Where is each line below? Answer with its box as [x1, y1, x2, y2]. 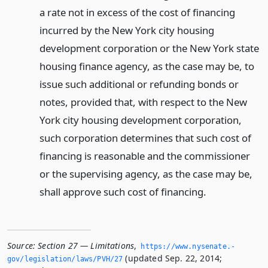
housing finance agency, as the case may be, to [39, 59, 254, 74]
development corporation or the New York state [39, 41, 259, 56]
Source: [7, 240, 36, 252]
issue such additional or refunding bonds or [39, 77, 239, 92]
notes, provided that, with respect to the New [39, 95, 247, 109]
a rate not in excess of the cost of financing [39, 5, 235, 20]
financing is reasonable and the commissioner [39, 149, 250, 163]
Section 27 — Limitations [38, 240, 135, 252]
